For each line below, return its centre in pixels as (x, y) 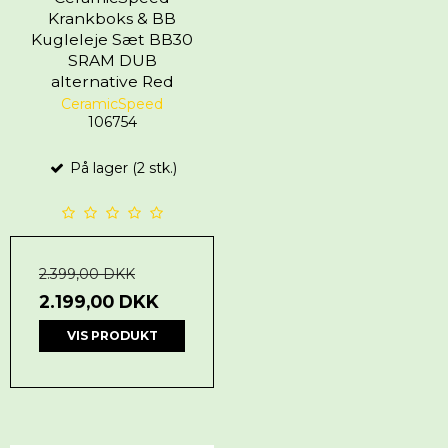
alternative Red (112, 81)
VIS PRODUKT (112, 335)
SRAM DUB (112, 60)
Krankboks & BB (112, 18)
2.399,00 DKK (87, 273)
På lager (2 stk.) (121, 167)
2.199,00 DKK (99, 301)
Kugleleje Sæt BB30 (112, 39)
